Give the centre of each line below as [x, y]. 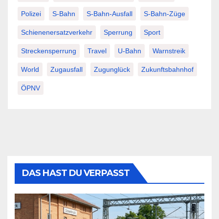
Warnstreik [169, 51]
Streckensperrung [49, 51]
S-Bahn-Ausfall [109, 13]
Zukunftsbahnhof [167, 69]
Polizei [31, 13]
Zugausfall [66, 69]
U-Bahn [130, 51]
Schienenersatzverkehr [57, 32]
